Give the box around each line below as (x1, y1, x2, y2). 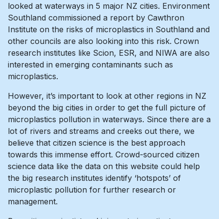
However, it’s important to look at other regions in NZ (8, 90, 206, 101)
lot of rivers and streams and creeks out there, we (8, 126, 195, 136)
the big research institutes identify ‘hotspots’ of (8, 173, 181, 183)
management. (8, 196, 58, 206)
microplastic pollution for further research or (8, 184, 176, 195)
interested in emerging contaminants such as (8, 59, 173, 69)
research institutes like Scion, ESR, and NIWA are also (8, 47, 210, 58)
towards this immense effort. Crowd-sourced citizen (8, 149, 199, 159)
